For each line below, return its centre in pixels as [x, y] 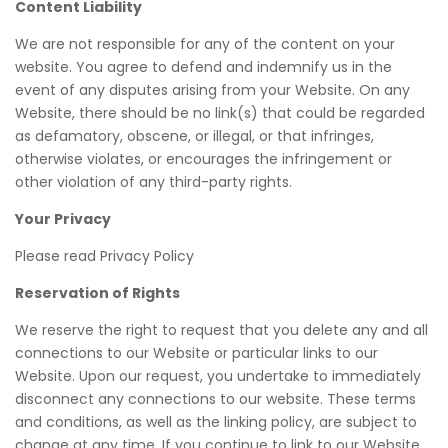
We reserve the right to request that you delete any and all [221, 330]
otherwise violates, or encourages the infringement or [203, 159]
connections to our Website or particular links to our [196, 353]
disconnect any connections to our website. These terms [215, 399]
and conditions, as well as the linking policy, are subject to [216, 422]
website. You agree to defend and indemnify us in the [203, 67]
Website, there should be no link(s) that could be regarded [220, 113]
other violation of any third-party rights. [153, 182]
